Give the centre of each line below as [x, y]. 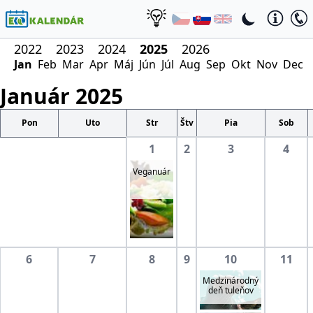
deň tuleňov [231, 290]
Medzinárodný [231, 281]
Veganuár [152, 172]
